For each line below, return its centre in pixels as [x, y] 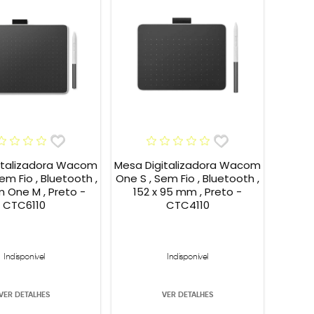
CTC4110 [187, 205]
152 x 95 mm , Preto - [187, 192]
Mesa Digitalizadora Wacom [187, 165]
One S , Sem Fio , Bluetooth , [187, 178]
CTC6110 [24, 205]
